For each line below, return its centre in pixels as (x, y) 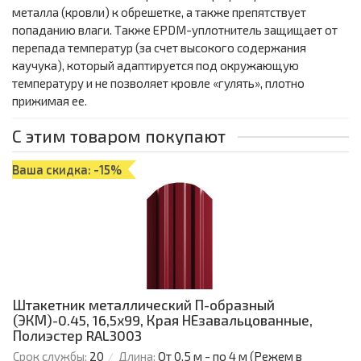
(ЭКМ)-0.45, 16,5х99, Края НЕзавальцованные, (163, 320)
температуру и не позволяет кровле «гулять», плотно (158, 83)
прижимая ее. (50, 101)
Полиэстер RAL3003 (77, 336)
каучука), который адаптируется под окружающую (156, 66)
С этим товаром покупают (119, 136)
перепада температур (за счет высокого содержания (159, 48)
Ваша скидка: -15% (67, 170)
